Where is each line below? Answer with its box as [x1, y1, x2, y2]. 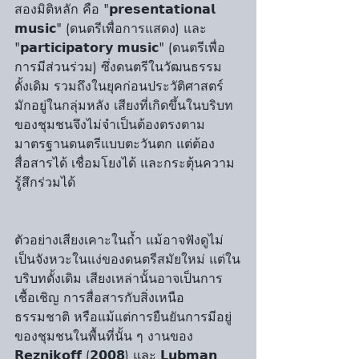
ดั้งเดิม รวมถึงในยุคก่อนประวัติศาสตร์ [14, 78, 228, 95]
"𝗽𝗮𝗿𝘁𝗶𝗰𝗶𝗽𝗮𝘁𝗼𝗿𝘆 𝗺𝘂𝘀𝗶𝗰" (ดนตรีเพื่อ [14, 39, 225, 56]
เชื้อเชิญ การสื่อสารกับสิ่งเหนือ [14, 289, 184, 306]
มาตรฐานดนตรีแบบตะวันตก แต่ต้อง [14, 135, 215, 152]
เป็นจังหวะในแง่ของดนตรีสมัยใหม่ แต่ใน [14, 251, 240, 268]
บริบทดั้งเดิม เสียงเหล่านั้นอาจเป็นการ [14, 270, 223, 287]
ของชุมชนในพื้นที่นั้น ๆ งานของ [14, 328, 197, 345]
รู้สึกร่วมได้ [14, 174, 75, 191]
